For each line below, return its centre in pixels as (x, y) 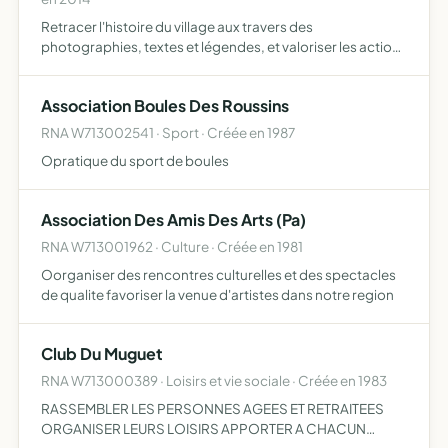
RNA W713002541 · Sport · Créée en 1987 (168, 132)
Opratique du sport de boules (135, 160)
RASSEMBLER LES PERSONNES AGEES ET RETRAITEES (212, 408)
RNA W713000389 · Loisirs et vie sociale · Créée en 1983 (214, 380)
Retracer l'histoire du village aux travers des (177, 26)
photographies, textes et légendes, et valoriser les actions (224, 46)
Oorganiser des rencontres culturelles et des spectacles (218, 274)
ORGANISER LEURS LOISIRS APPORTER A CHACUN (203, 428)
